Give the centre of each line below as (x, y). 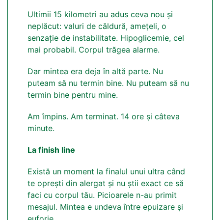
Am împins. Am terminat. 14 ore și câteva (104, 117)
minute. (41, 128)
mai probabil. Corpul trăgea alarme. (94, 50)
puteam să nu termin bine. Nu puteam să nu (108, 83)
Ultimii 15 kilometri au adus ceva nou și (100, 14)
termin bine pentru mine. (73, 95)
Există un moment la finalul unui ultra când (106, 172)
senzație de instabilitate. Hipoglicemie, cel (106, 38)
